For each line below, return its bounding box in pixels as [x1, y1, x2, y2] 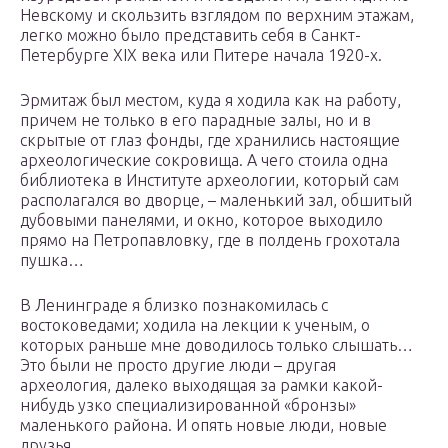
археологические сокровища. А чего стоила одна [20, 151, 388, 170]
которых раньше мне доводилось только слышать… [20, 336, 413, 355]
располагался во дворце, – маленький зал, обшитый [20, 191, 412, 210]
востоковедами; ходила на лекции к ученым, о [20, 316, 370, 335]
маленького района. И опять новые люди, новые [20, 416, 387, 435]
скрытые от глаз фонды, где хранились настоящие [20, 131, 400, 150]
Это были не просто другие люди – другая [20, 356, 336, 375]
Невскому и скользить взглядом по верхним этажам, [20, 6, 414, 25]
